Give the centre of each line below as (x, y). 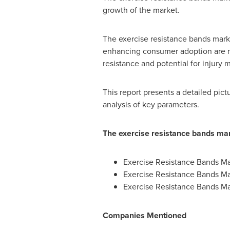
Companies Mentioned (144, 215)
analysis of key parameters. (151, 104)
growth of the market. (141, 10)
